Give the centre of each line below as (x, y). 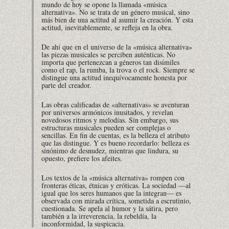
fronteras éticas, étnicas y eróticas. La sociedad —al (116, 185)
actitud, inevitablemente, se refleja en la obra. (107, 28)
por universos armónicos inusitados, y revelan (107, 112)
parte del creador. (66, 85)
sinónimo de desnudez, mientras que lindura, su (110, 150)
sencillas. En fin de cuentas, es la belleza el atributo (116, 135)
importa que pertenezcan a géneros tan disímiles (110, 62)
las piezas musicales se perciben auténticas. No (108, 55)
